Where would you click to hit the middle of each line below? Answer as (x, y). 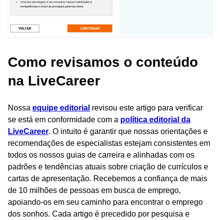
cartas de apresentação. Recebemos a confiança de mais (108, 179)
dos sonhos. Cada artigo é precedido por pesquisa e (99, 214)
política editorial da (155, 120)
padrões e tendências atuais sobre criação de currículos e (108, 167)
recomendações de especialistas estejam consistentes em (109, 143)
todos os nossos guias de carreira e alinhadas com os (101, 155)
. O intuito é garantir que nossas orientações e (128, 132)
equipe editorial (61, 108)
